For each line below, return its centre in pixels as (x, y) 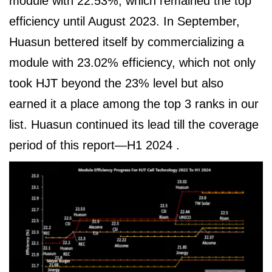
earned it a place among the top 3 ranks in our (134, 104)
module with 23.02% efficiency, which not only (132, 63)
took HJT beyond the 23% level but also (116, 83)
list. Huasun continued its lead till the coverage (134, 125)
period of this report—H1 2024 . (94, 145)
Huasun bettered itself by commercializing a (127, 42)
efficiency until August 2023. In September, (124, 22)
